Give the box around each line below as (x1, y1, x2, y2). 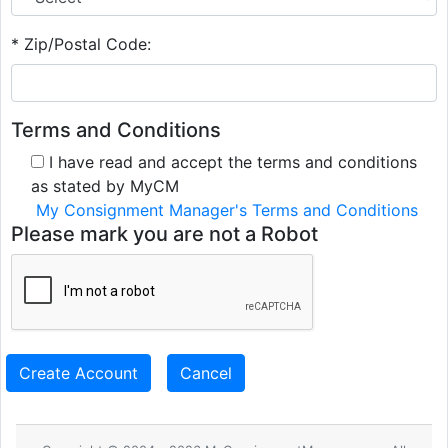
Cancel (180, 363, 232, 384)
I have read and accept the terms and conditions (44, 152, 417, 173)
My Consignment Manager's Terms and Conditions (36, 200, 418, 221)
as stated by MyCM (31, 176, 179, 197)
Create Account (19, 363, 138, 384)
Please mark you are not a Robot (11, 222, 318, 247)
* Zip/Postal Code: (11, 34, 151, 55)
